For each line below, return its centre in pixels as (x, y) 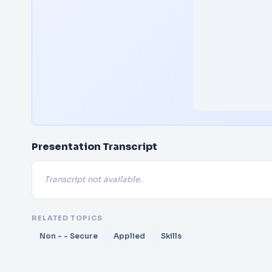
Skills (171, 236)
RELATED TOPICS (67, 218)
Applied (129, 236)
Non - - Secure (69, 236)
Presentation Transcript (94, 147)
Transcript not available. (93, 179)
